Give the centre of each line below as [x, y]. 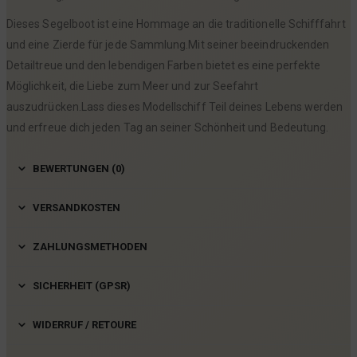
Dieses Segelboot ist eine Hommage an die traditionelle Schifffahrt [176, 24]
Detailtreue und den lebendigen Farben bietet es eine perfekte [164, 65]
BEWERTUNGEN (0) [79, 168]
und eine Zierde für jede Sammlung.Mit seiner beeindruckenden [168, 44]
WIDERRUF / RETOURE [84, 324]
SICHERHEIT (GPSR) [82, 285]
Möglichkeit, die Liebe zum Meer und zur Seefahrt [133, 86]
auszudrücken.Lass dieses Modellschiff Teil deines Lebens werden [175, 106]
